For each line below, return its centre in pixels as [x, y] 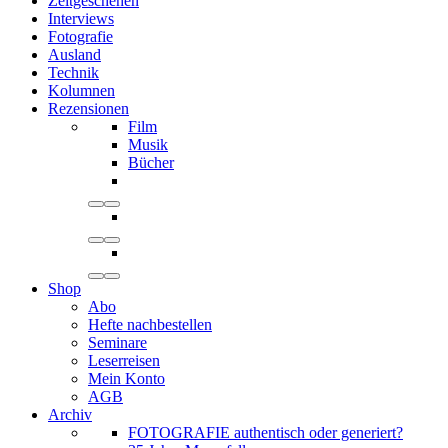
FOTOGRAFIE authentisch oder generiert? [265, 433]
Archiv [70, 415]
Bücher [151, 163]
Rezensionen [88, 109]
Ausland [74, 55]
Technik [73, 73]
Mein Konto [126, 379]
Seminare [117, 343]
